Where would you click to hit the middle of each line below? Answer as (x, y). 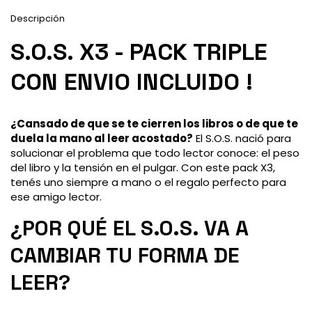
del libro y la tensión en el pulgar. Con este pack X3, (143, 168)
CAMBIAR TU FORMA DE (125, 256)
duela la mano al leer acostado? (102, 139)
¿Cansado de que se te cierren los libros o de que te (154, 124)
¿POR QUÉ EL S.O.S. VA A (130, 228)
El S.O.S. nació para (242, 139)
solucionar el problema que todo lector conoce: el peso (155, 153)
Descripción (38, 19)
